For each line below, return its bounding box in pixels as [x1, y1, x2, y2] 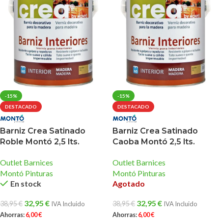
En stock [10, 178, 41, 188]
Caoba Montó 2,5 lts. [112, 137, 195, 146]
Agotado [112, 178, 145, 188]
